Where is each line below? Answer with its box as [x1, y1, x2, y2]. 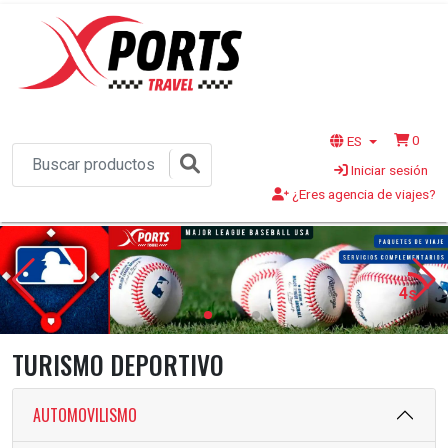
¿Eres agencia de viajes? [289, 186, 436, 202]
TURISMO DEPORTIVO [12, 346, 224, 384]
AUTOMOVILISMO [33, 402, 137, 427]
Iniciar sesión [348, 162, 428, 178]
